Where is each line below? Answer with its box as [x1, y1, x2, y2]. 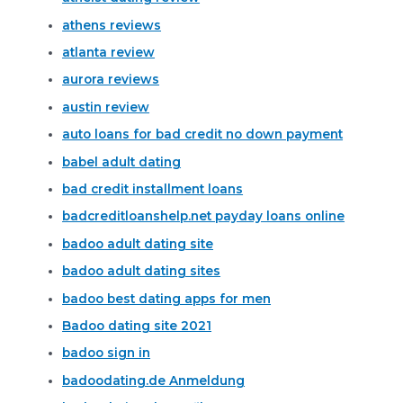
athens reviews [62, 17, 162, 32]
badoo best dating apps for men [62, 291, 272, 306]
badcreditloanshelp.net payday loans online [62, 209, 345, 224]
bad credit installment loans [62, 182, 244, 197]
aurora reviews [62, 72, 160, 87]
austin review [62, 99, 150, 114]
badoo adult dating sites [62, 264, 221, 279]
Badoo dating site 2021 [62, 318, 212, 334]
